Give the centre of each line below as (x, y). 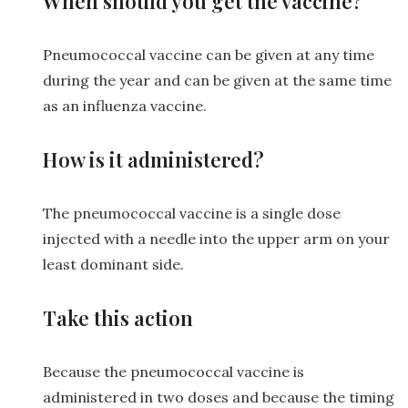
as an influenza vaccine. (125, 105)
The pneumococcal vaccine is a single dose (192, 213)
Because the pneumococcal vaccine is (173, 371)
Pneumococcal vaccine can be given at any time (209, 54)
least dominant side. (113, 264)
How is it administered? (153, 159)
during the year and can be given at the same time (217, 80)
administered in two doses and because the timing (219, 397)
